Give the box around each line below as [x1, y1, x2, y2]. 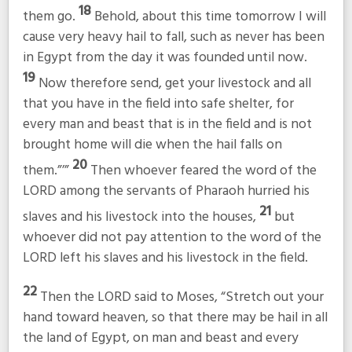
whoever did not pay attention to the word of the [22, 225, 321, 249]
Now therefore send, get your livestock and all [38, 71, 311, 95]
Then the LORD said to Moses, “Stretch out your [39, 286, 324, 310]
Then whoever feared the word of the [90, 159, 317, 182]
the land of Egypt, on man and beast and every [22, 327, 299, 350]
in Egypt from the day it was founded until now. [22, 46, 307, 70]
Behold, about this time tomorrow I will [93, 5, 326, 29]
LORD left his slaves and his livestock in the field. [22, 246, 308, 269]
